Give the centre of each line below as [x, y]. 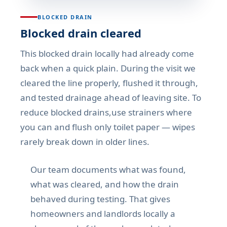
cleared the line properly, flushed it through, [109, 83]
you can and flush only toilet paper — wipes [108, 127]
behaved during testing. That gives [100, 199]
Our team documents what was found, [108, 170]
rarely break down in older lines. [85, 142]
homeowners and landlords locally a [103, 214]
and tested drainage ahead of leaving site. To [111, 98]
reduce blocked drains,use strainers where [106, 112]
